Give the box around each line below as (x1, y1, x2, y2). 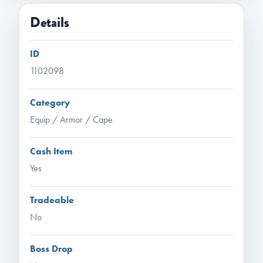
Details (30, 12, 69, 32)
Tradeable (30, 194, 74, 206)
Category (30, 96, 70, 109)
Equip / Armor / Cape (30, 113, 113, 126)
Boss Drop (30, 242, 73, 255)
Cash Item (30, 145, 72, 157)
